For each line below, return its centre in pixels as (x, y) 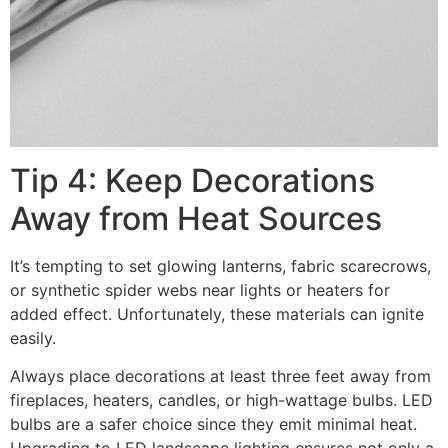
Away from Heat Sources (196, 218)
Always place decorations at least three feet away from (220, 376)
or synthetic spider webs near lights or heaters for (200, 289)
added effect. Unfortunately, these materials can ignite (217, 313)
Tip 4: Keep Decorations (192, 180)
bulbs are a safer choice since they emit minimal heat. (213, 424)
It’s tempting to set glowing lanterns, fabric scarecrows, (220, 265)
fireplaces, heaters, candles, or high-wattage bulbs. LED (221, 400)
